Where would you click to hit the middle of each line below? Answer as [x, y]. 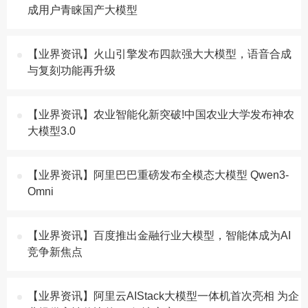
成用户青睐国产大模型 [82, 10]
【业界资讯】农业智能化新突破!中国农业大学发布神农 [161, 114]
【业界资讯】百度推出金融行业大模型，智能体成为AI [159, 235]
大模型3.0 [52, 131]
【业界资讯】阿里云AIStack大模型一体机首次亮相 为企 [163, 296]
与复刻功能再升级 [71, 70]
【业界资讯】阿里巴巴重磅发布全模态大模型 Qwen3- [158, 175]
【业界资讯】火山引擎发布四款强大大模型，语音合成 [159, 54]
